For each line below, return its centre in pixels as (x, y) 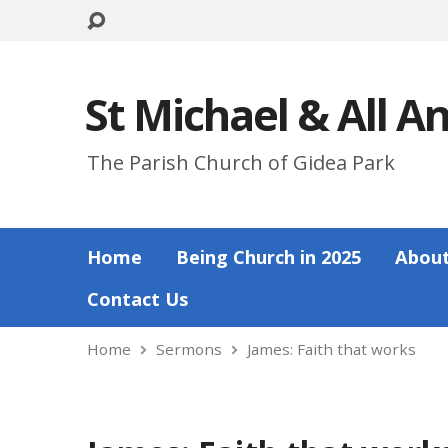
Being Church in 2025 (268, 257)
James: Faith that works (331, 349)
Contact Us (137, 299)
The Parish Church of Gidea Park (241, 162)
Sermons (189, 349)
